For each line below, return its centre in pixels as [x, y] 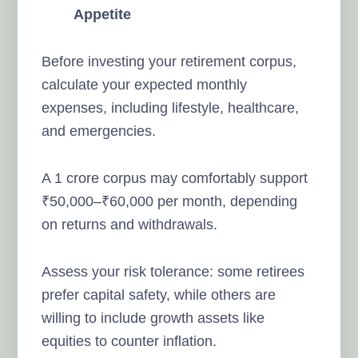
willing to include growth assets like [153, 318]
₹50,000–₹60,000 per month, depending [170, 201]
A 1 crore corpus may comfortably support [175, 178]
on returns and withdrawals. [130, 224]
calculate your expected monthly [145, 84]
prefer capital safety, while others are [159, 294]
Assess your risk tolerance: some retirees [173, 271]
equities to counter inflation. [129, 341]
